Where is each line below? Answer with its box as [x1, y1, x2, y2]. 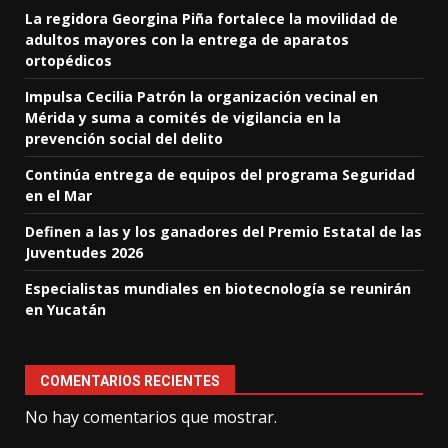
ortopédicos [25, 51, 112, 71]
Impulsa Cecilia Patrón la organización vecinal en [25, 87, 378, 107]
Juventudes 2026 [25, 243, 143, 263]
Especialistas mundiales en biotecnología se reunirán [25, 279, 411, 299]
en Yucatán [25, 300, 106, 320]
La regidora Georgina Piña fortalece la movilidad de [25, 9, 398, 29]
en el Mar [25, 186, 92, 206]
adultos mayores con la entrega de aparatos [25, 30, 349, 50]
